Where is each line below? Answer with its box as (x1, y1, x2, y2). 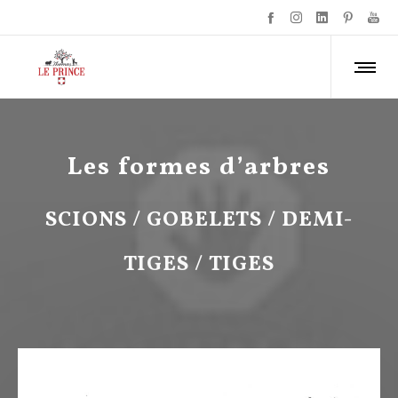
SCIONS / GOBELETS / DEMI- (44, 205, 354, 235)
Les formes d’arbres (68, 150, 330, 185)
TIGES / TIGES (123, 250, 275, 280)
